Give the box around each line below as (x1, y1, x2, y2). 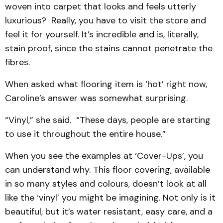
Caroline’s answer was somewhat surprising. (5, 92, 188, 104)
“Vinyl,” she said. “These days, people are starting (5, 114, 211, 126)
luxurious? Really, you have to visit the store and (5, 14, 206, 26)
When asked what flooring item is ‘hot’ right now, (5, 78, 207, 90)
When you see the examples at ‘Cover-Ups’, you (5, 150, 203, 162)
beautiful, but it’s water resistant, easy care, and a (5, 206, 213, 218)
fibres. (5, 56, 30, 68)
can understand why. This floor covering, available (5, 164, 210, 176)
